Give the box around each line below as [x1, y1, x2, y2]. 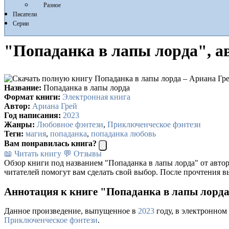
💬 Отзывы [63, 149, 102, 158]
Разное [43, 2, 61, 9]
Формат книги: [4, 92, 60, 101]
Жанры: [4, 120, 35, 129]
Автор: [4, 101, 30, 110]
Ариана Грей [32, 101, 77, 110]
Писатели [13, 11, 37, 18]
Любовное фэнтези [37, 120, 103, 129]
